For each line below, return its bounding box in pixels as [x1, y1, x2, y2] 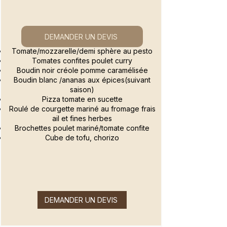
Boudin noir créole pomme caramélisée [16, 66, 148, 75]
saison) [70, 85, 94, 94]
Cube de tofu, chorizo [45, 133, 119, 142]
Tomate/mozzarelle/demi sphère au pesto [12, 47, 153, 56]
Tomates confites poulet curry [32, 56, 132, 65]
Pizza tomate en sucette [42, 95, 123, 104]
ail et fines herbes [52, 114, 112, 123]
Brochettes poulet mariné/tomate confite [15, 124, 149, 133]
